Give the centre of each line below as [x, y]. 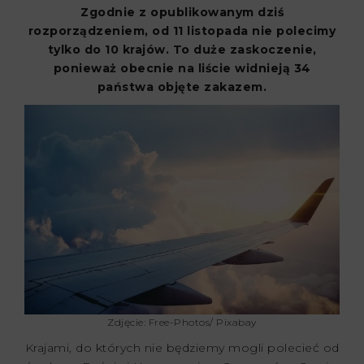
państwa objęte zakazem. [182, 87]
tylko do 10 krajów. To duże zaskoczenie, [182, 50]
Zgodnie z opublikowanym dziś [182, 13]
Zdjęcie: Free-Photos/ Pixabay [182, 322]
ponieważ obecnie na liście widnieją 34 [182, 69]
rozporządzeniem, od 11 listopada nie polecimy [182, 31]
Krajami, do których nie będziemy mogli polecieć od [182, 347]
